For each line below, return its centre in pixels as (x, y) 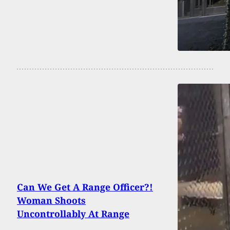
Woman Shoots (51, 200)
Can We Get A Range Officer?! (85, 187)
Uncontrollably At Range (73, 213)
